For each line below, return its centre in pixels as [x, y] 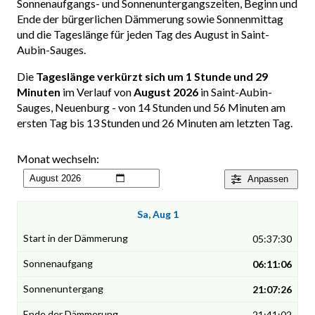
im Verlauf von [97, 92]
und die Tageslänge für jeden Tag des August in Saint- [143, 34]
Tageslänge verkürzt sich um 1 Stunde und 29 [152, 77]
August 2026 [166, 92]
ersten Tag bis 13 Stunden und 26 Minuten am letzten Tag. [155, 123]
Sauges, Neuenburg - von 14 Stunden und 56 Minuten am [151, 108]
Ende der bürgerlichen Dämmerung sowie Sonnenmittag [150, 19]
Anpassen [268, 179]
